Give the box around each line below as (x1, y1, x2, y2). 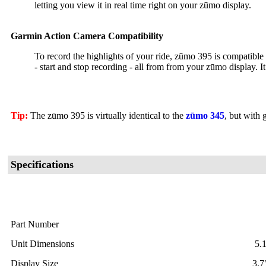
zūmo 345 (186, 110, 224, 121)
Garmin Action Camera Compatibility (11, 31, 163, 41)
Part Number (11, 219, 59, 229)
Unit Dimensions (11, 239, 74, 249)
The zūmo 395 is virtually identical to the (28, 110, 186, 121)
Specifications (11, 159, 74, 170)
